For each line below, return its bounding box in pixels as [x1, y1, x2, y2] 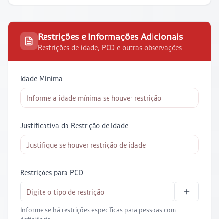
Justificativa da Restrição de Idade [20, 121, 128, 130]
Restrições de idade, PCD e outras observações [38, 44, 182, 52]
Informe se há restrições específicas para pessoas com [20, 206, 176, 214]
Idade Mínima [20, 74, 63, 83]
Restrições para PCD [20, 168, 83, 176]
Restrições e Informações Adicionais [38, 31, 183, 42]
